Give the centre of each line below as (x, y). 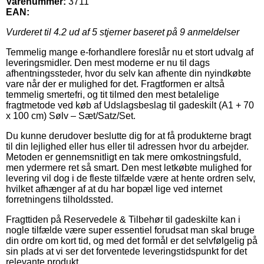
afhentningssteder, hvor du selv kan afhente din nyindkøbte (128, 73)
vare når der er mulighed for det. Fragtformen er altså (115, 84)
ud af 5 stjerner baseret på (123, 32)
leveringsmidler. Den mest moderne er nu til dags (108, 62)
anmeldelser (212, 32)
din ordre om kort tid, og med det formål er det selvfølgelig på (132, 240)
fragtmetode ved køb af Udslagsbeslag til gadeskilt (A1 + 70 (130, 105)
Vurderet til (30, 32)
